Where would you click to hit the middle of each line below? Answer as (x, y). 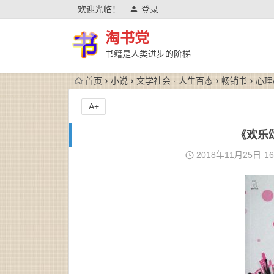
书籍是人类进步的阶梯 (148, 54)
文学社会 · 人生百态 (175, 81)
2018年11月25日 (228, 155)
